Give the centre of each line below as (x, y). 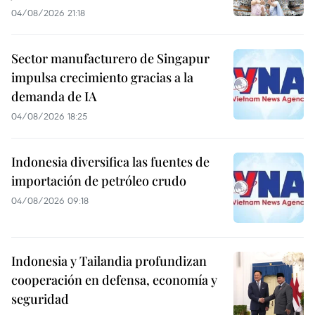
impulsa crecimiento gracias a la (102, 77)
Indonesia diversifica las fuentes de (110, 161)
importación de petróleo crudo (99, 180)
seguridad (40, 298)
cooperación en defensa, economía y (114, 279)
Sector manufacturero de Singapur (110, 58)
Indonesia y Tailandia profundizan (109, 261)
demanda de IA (54, 96)
